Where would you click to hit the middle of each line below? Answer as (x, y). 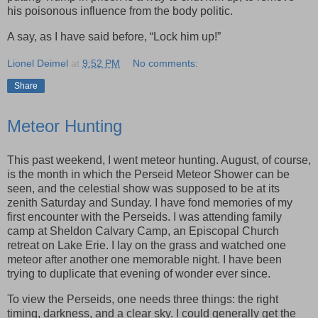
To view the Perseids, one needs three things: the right (143, 299)
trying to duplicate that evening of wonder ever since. (139, 273)
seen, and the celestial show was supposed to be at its (143, 188)
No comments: (166, 64)
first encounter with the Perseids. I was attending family (144, 216)
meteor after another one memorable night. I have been (144, 259)
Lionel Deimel (38, 64)
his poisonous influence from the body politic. (120, 11)
